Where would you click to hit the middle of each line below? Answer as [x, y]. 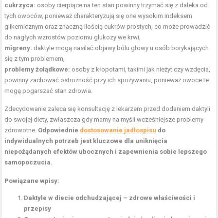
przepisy [38, 208]
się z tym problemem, [35, 58]
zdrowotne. [21, 130]
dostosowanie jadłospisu [118, 130]
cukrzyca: [20, 5]
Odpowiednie [59, 130]
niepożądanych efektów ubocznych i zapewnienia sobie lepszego [106, 151]
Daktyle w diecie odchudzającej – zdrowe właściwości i [110, 198]
